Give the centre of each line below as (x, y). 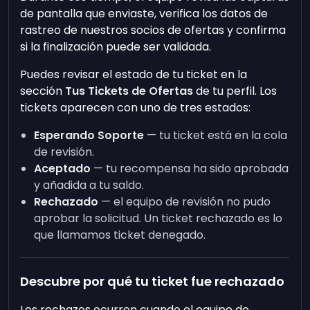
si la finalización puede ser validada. (116, 47)
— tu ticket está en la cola (216, 135)
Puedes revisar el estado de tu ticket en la (134, 74)
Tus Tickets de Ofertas (129, 91)
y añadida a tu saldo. (89, 185)
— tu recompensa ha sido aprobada (190, 168)
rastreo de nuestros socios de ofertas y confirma (153, 30)
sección (43, 91)
